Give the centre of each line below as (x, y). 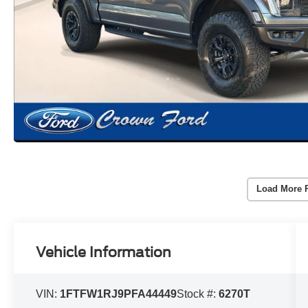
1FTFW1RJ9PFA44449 (119, 294)
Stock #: (198, 294)
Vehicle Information (104, 252)
